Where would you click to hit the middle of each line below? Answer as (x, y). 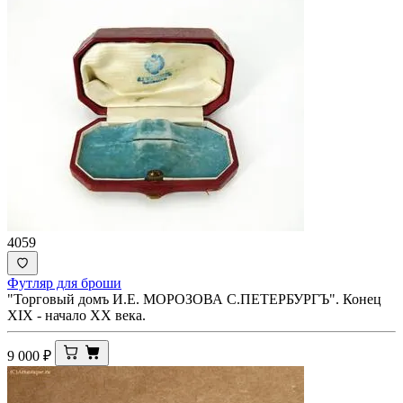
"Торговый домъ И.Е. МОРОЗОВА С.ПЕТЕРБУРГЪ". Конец (194, 299)
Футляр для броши (64, 282)
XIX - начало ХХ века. (76, 315)
